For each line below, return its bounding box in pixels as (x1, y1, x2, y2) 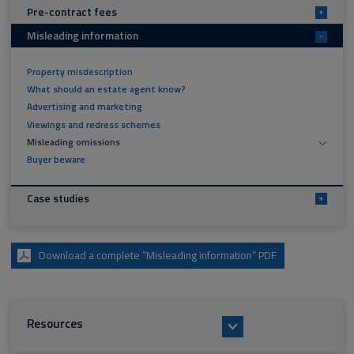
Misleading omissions (26, 134, 120, 149)
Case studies (26, 190, 89, 206)
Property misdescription (26, 65, 133, 80)
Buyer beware (26, 152, 85, 167)
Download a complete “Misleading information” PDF (39, 247, 277, 264)
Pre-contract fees (26, 4, 117, 21)
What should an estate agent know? (26, 82, 186, 97)
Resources (26, 314, 83, 333)
